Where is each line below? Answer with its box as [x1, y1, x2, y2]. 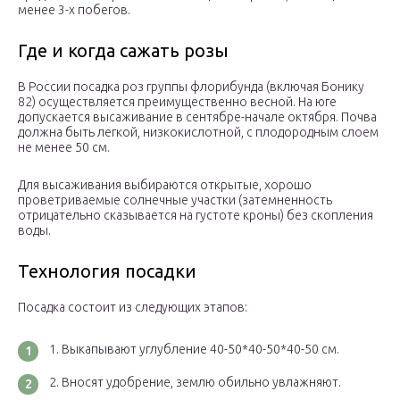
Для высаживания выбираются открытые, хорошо [18, 178, 312, 193]
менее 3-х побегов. [18, 3, 130, 18]
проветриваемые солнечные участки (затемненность [18, 193, 332, 208]
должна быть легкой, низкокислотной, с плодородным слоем [18, 125, 379, 140]
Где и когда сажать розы [18, 40, 229, 62]
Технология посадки [18, 261, 196, 282]
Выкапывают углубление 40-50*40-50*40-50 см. [62, 342, 339, 357]
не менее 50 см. [18, 140, 110, 155]
